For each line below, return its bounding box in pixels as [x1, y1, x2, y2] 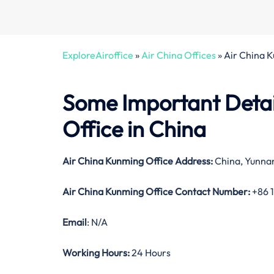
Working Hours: [62, 246, 130, 259]
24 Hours [130, 246, 171, 259]
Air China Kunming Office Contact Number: [62, 185, 250, 198]
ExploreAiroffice [62, 48, 133, 61]
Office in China [62, 115, 206, 143]
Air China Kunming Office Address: [62, 155, 213, 168]
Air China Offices [141, 48, 216, 61]
